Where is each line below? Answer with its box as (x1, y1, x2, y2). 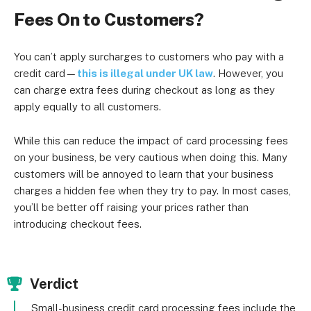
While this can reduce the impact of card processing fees (14, 135, 288, 146)
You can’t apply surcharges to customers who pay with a (14, 51, 284, 62)
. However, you (213, 67, 283, 79)
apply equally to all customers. (14, 101, 161, 112)
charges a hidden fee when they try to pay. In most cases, (14, 185, 291, 196)
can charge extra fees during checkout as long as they (14, 84, 275, 96)
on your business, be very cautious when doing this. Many (14, 151, 287, 163)
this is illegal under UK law (77, 67, 213, 79)
